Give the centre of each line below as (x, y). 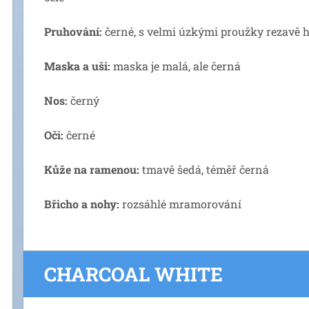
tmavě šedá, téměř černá (204, 169)
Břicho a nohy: (82, 204)
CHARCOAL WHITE (133, 274)
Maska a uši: (77, 66)
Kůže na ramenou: (92, 169)
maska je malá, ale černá (176, 66)
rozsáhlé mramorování (180, 204)
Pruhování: (73, 31)
